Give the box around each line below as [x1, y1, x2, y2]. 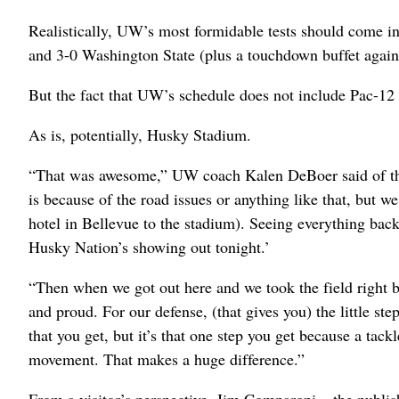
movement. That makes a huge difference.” [28, 348, 305, 370]
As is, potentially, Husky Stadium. [28, 124, 251, 146]
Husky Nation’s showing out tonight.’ [28, 236, 270, 258]
